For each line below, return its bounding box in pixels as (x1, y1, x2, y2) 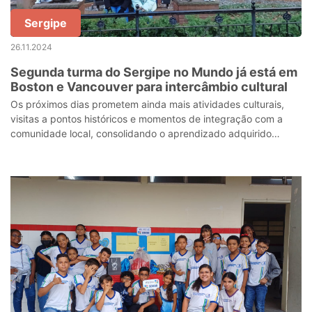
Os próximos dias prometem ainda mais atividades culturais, (10, 98, 284, 110)
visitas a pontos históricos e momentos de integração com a (10, 113, 283, 125)
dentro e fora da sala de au (10, 142, 134, 154)
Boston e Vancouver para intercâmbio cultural (10, 79, 288, 94)
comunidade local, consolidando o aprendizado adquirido (10, 127, 272, 139)
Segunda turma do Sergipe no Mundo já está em (10, 65, 297, 79)
